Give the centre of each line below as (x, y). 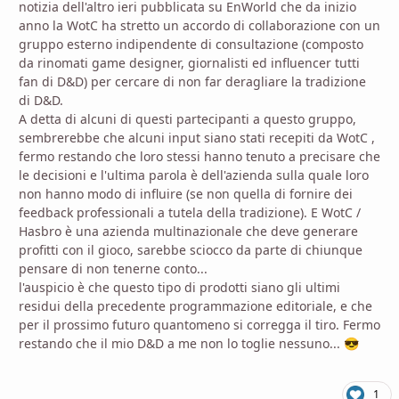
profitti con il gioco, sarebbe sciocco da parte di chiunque (191, 250)
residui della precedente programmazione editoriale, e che (195, 306)
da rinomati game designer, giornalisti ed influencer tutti (189, 63)
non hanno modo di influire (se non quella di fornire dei (186, 194)
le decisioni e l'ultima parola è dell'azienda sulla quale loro (194, 175)
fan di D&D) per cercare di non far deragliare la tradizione (192, 82)
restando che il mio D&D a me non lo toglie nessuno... (181, 344)
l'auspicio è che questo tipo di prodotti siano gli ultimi (179, 288)
